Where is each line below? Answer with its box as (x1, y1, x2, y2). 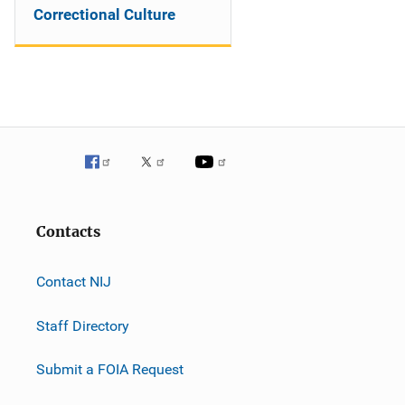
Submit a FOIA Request (36, 360, 184, 378)
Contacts (36, 223, 100, 240)
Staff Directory (36, 316, 129, 334)
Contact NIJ (36, 272, 111, 290)
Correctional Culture (33, 5, 175, 24)
